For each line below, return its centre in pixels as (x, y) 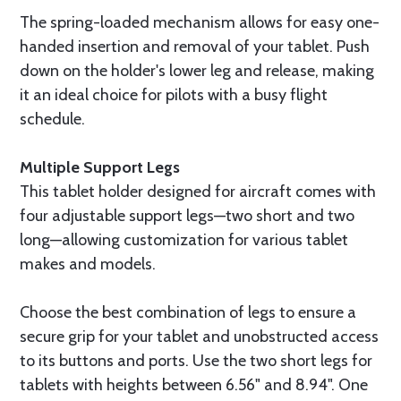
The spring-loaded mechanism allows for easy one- (200, 22)
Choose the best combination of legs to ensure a (188, 312)
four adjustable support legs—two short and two (187, 216)
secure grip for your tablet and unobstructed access (199, 337)
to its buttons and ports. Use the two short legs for (196, 361)
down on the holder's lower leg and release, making (197, 71)
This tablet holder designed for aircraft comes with (198, 192)
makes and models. (88, 264)
